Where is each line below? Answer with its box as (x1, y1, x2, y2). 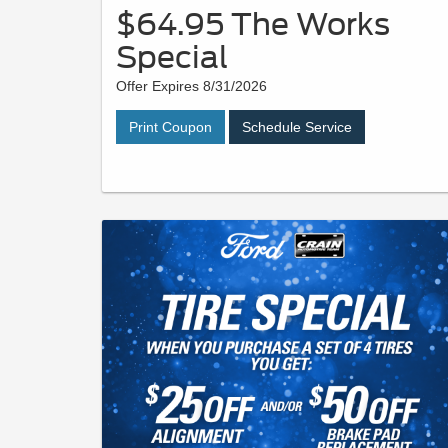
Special (116, 38, 228, 75)
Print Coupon (129, 118, 212, 135)
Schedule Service (242, 118, 352, 135)
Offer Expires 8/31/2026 (116, 77, 267, 94)
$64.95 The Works (116, 5, 390, 42)
